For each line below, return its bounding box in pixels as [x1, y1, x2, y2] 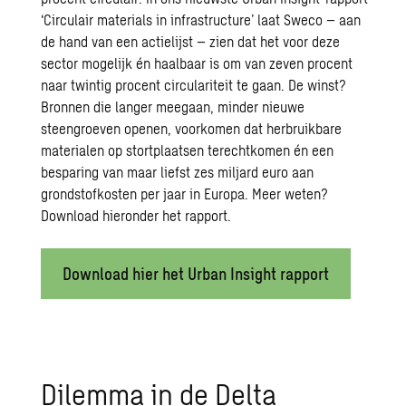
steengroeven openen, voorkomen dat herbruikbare [41, 120, 343, 137]
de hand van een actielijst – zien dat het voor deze [41, 33, 341, 50]
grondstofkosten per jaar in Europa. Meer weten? [41, 185, 329, 202]
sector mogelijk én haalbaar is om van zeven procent [41, 54, 353, 72]
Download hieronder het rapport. [41, 207, 232, 224]
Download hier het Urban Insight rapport [63, 264, 330, 284]
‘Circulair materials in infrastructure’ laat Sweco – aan [41, 11, 362, 28]
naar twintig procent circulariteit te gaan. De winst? [41, 76, 347, 93]
